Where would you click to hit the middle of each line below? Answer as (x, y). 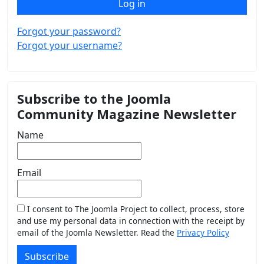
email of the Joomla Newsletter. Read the (97, 232)
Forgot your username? (70, 45)
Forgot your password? (69, 31)
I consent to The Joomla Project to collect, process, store (135, 209)
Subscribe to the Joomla (94, 98)
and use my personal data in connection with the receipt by (131, 220)
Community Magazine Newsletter (127, 114)
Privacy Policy (203, 232)
